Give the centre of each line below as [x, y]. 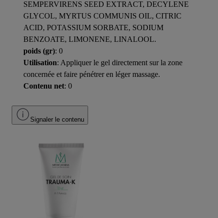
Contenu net [44, 86]
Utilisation [40, 62]
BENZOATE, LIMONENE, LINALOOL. [90, 39]
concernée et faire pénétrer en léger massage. [92, 74]
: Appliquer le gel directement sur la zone [120, 62]
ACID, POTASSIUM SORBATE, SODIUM [93, 27]
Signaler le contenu [57, 119]
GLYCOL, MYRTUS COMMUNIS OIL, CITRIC [102, 16]
